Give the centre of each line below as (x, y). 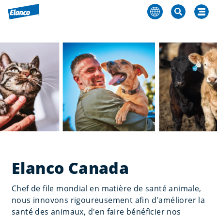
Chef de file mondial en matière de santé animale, (107, 188)
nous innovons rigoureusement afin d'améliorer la (108, 200)
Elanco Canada (70, 168)
